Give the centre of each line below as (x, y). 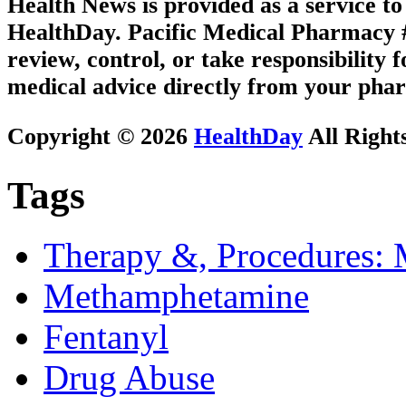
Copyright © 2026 (101, 136)
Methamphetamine (176, 296)
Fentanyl (106, 337)
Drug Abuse (129, 378)
